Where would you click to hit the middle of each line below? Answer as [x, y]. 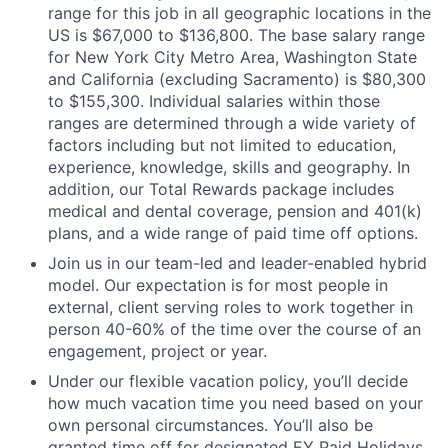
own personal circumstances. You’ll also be [210, 425]
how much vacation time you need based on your [235, 403]
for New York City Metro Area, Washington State [232, 57]
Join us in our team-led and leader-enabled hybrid [237, 263]
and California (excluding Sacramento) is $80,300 [237, 79]
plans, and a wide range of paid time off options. [233, 233]
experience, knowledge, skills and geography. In [229, 167]
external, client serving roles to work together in [230, 307]
